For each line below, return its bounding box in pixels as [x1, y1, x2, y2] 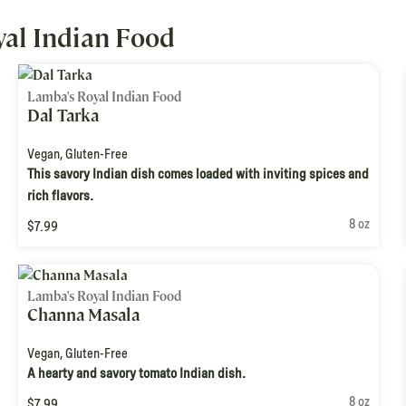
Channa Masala [27, 304, 140, 326]
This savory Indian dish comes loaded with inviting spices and [27, 165, 369, 182]
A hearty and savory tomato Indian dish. [27, 365, 246, 382]
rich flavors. [27, 187, 93, 204]
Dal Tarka [27, 104, 99, 126]
